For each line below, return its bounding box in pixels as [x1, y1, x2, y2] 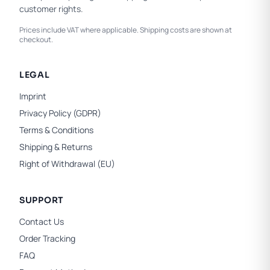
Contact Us [19, 216, 64, 228]
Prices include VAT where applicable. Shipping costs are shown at [19, 25, 232, 36]
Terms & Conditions [19, 124, 93, 136]
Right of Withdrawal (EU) [19, 158, 115, 170]
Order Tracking [19, 233, 75, 245]
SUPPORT [19, 195, 64, 206]
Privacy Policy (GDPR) [19, 107, 101, 119]
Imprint [19, 90, 46, 102]
